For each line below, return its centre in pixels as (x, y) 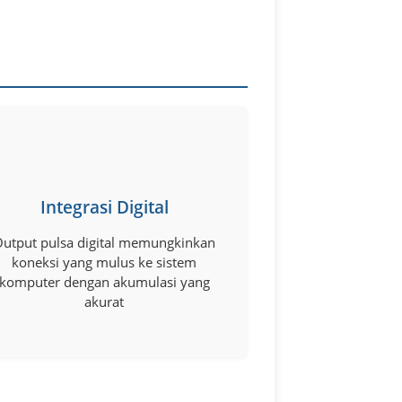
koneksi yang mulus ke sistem (104, 262)
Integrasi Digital (104, 207)
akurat (104, 301)
